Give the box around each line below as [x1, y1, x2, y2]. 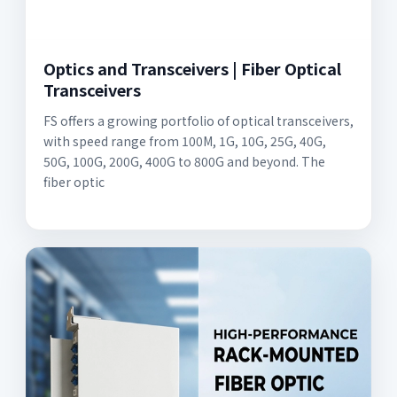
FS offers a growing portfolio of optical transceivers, [43, 112, 354, 130]
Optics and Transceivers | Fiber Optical [43, 57, 341, 81]
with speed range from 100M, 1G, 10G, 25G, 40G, [43, 132, 326, 151]
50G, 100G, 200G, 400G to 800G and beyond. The [43, 152, 325, 171]
